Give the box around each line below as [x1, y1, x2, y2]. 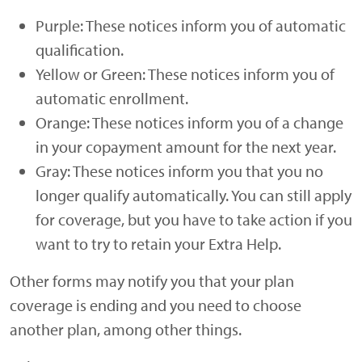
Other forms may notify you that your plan [10, 271, 294, 292]
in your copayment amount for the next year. [36, 137, 336, 158]
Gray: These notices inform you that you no [36, 161, 323, 182]
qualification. [36, 40, 124, 61]
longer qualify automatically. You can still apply [36, 185, 351, 206]
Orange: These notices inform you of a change [36, 112, 343, 133]
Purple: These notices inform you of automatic [36, 15, 346, 36]
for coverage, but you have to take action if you [36, 209, 352, 230]
